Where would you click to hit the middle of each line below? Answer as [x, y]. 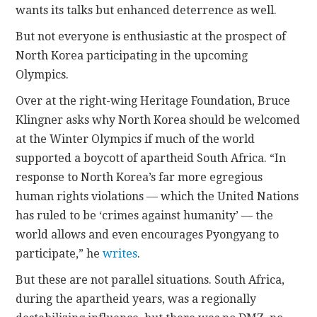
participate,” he [59, 253]
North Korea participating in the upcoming [132, 55]
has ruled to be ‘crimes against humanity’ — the [145, 215]
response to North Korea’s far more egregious [139, 177]
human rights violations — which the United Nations [157, 196]
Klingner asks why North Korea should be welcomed [158, 120]
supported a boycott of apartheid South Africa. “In [151, 158]
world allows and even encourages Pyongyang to [148, 234]
